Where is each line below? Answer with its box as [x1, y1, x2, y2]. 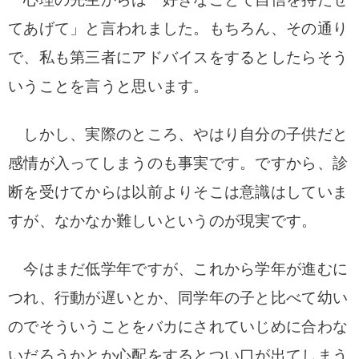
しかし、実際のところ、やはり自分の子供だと [8, 126, 349, 143]
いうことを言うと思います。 [8, 78, 209, 95]
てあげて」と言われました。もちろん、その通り [8, 20, 349, 37]
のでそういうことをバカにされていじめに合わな [8, 318, 349, 335]
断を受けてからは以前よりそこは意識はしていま [8, 184, 349, 200]
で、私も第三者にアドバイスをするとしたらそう [8, 49, 349, 66]
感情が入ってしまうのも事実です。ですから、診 [8, 155, 349, 171]
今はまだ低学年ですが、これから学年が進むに [8, 260, 349, 277]
